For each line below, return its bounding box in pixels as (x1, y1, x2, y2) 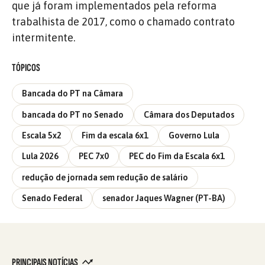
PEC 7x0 (79, 151, 109, 161)
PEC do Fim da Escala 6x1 (129, 151, 225, 161)
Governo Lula (169, 130, 219, 140)
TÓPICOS (12, 61, 40, 74)
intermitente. (12, 31, 75, 44)
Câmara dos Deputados (144, 109, 234, 119)
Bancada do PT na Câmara (22, 89, 123, 99)
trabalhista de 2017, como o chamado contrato (12, 15, 235, 28)
